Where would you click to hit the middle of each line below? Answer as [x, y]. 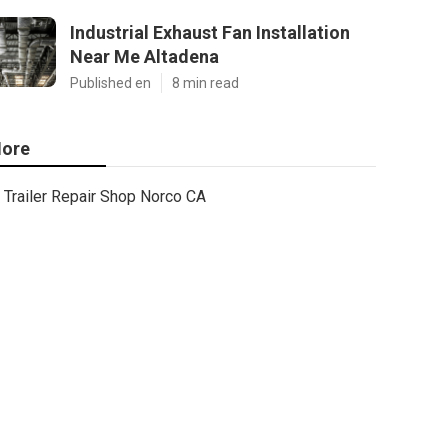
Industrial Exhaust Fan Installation [210, 32]
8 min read [205, 83]
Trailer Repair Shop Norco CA [105, 196]
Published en [110, 83]
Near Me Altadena [144, 56]
